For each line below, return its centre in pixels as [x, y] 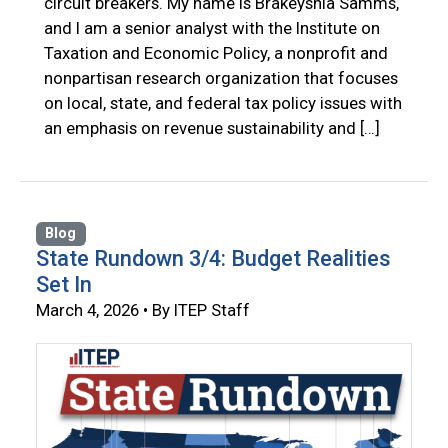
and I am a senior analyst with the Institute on [212, 28]
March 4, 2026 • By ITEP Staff [143, 310]
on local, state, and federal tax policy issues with [223, 103]
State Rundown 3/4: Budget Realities [213, 259]
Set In [64, 285]
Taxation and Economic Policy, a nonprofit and [216, 53]
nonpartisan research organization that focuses [221, 78]
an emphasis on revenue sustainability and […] [212, 128]
